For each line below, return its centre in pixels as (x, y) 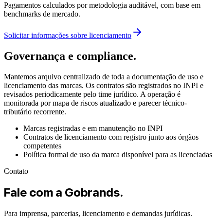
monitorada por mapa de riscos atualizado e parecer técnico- (95, 103)
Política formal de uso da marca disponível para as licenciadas (118, 154)
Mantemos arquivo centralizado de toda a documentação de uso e (104, 76)
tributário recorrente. (35, 111)
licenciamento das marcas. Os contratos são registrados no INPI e (104, 85)
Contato (16, 171)
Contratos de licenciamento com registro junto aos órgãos (111, 137)
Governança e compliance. (70, 56)
